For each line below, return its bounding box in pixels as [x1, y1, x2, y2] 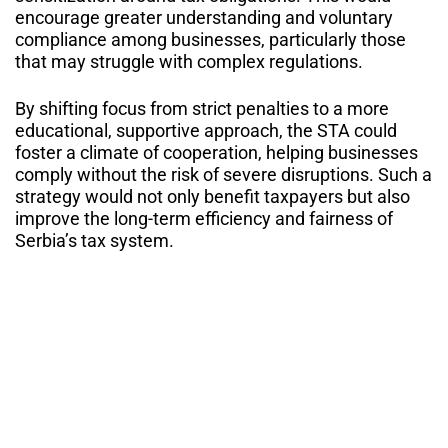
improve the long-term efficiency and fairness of [15, 208, 393, 230]
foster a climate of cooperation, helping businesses [15, 142, 418, 164]
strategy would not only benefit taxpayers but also [15, 186, 410, 208]
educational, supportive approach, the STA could [15, 120, 397, 142]
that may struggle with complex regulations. [15, 51, 363, 73]
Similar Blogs [123, 415, 325, 446]
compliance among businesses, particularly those [15, 29, 406, 51]
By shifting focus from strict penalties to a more [15, 98, 389, 120]
